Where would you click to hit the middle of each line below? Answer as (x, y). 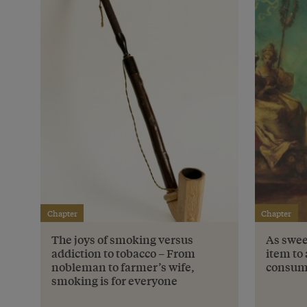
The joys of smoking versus (122, 240)
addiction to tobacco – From (123, 254)
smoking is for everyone (114, 281)
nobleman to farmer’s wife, (123, 267)
